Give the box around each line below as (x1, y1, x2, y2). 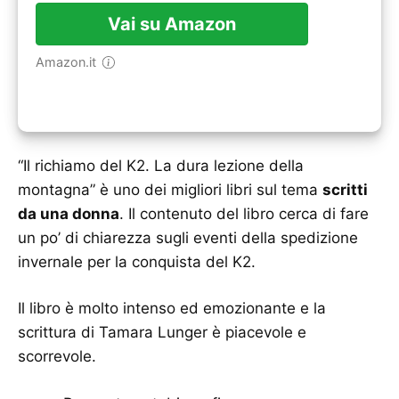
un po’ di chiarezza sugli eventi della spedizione (18, 228, 358, 247)
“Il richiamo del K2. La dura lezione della (18, 156, 304, 175)
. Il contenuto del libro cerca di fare (119, 204, 369, 223)
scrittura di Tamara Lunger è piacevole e (18, 323, 306, 342)
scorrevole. (18, 347, 96, 366)
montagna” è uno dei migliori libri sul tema (18, 180, 322, 199)
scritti (322, 180, 368, 199)
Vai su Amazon (108, 12, 236, 35)
